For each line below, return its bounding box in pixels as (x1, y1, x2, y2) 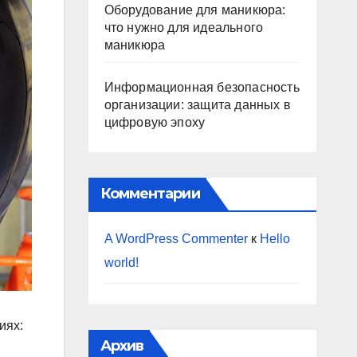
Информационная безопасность (104, 80, 300, 94)
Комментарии (100, 185, 200, 202)
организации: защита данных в (104, 98, 292, 112)
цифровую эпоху (104, 116, 206, 129)
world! (104, 256, 139, 269)
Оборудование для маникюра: (104, 3, 286, 17)
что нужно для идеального (104, 21, 264, 34)
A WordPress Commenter (104, 232, 248, 245)
